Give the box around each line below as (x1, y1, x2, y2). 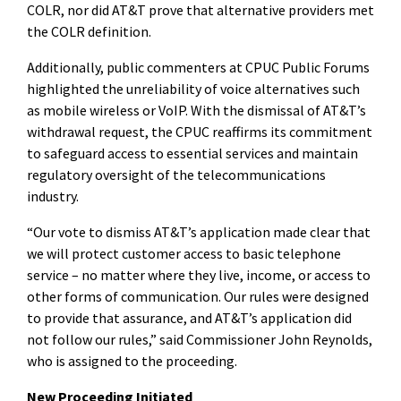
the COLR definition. (27, 21, 151, 40)
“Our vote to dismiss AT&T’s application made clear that (27, 222, 371, 241)
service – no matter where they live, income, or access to (27, 265, 371, 284)
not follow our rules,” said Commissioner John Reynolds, (27, 329, 372, 348)
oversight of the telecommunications (95, 165, 326, 183)
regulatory (27, 165, 95, 183)
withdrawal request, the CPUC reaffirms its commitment (27, 122, 372, 141)
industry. (27, 186, 79, 205)
